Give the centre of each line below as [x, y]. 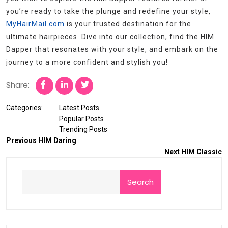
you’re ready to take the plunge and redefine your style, [108, 11]
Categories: [24, 108]
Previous [21, 140]
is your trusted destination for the [128, 24]
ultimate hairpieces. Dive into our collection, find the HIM [110, 36]
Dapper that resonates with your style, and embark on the [112, 49]
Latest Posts [79, 108]
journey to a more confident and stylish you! [87, 62]
